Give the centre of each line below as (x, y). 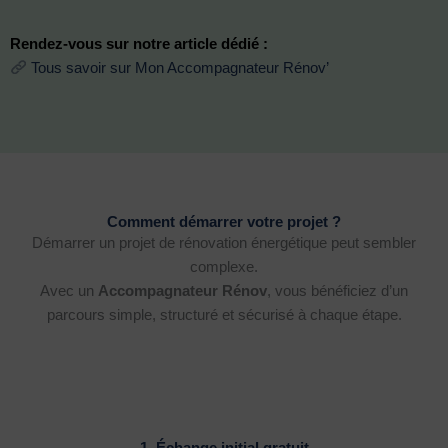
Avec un (69, 291)
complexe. (224, 267)
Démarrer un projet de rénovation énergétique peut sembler (224, 243)
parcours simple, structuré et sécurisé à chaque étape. (224, 315)
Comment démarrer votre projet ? (224, 222)
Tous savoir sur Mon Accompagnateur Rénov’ (179, 67)
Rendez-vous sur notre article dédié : (139, 43)
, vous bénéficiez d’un (337, 291)
